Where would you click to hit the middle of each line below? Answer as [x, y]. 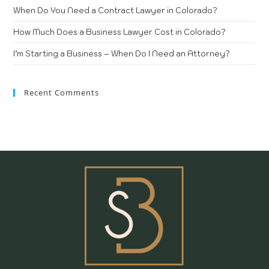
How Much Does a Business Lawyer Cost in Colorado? [120, 32]
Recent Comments [62, 92]
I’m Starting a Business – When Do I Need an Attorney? [122, 53]
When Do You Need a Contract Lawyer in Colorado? [116, 10]
